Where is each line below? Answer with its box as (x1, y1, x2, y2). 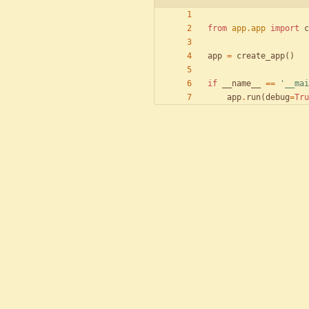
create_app (237, 51, 285, 61)
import (270, 23, 299, 34)
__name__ (222, 79, 261, 89)
